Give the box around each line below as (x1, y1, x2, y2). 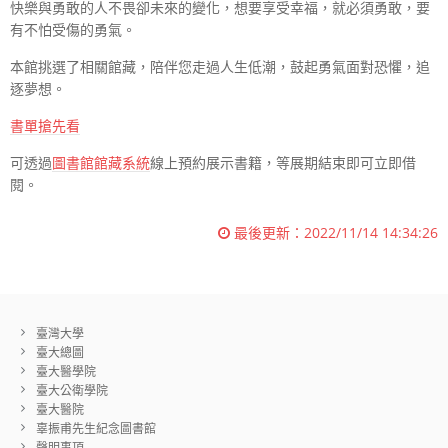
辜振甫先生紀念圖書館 (35, 419, 156, 437)
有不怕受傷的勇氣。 (10, 22, 136, 38)
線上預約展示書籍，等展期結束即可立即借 (150, 155, 416, 171)
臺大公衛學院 (35, 381, 108, 399)
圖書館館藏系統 (52, 155, 150, 171)
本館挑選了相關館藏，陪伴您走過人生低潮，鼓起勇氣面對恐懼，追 (10, 59, 430, 75)
